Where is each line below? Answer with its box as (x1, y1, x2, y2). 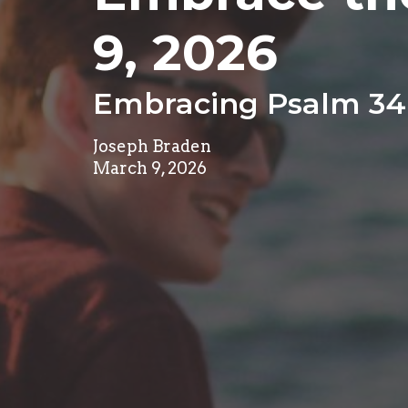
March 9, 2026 (93, 158, 207, 178)
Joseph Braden (93, 137, 211, 156)
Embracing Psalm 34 (93, 86, 406, 121)
